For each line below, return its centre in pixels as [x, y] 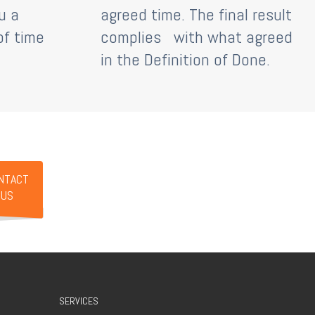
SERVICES [78, 301]
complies [133, 37]
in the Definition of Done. [185, 59]
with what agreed [233, 37]
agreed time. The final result [196, 14]
